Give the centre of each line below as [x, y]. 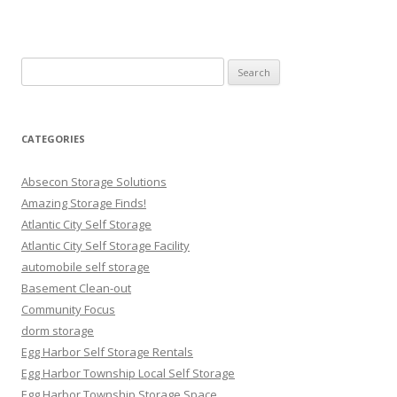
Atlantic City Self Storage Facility [105, 245]
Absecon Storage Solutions [94, 182]
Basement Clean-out [76, 288]
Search [39, 67]
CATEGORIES [53, 139]
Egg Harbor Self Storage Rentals [107, 352]
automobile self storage [86, 267]
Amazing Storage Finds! [84, 203]
